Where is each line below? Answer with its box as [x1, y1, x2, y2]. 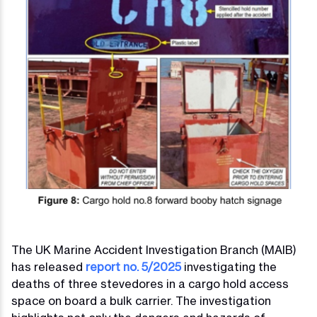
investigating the [181, 260, 277, 274]
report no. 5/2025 [86, 260, 181, 274]
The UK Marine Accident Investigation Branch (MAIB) [11, 243, 296, 257]
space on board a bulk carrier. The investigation [11, 294, 271, 308]
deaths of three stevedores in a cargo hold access [11, 277, 289, 291]
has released [11, 260, 86, 274]
